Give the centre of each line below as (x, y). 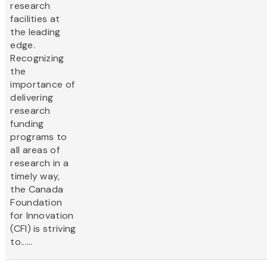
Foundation (36, 203)
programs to (39, 137)
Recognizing (37, 58)
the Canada (37, 190)
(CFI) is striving (43, 229)
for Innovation (42, 216)
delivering (32, 98)
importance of (43, 85)
